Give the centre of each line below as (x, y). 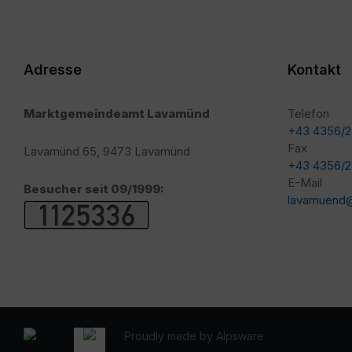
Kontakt (314, 70)
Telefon (308, 114)
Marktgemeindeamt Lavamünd (117, 114)
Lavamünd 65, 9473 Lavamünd (107, 151)
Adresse (53, 70)
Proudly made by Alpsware (194, 336)
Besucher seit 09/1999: (94, 189)
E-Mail (305, 183)
